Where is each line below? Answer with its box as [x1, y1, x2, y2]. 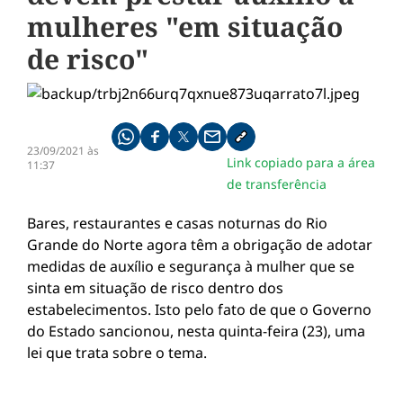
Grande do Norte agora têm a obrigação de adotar [27, 235, 372, 255]
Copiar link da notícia [239, 135, 352, 152]
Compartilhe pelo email [210, 135, 336, 152]
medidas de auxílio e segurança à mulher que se [27, 256, 354, 276]
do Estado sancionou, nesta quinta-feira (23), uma [27, 321, 365, 341]
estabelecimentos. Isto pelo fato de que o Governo [27, 300, 372, 319]
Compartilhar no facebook [153, 135, 294, 152]
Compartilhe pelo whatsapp [124, 135, 273, 152]
